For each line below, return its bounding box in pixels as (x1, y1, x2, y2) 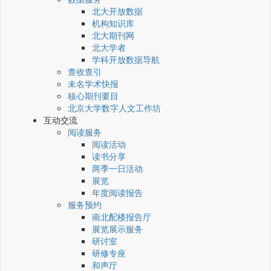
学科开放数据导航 (92, 53, 160, 66)
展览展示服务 (92, 223, 143, 235)
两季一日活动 (92, 162, 143, 175)
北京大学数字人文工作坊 (68, 102, 161, 114)
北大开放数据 (92, 5, 143, 18)
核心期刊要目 (68, 90, 119, 102)
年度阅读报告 (92, 186, 143, 199)
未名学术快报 (68, 77, 119, 90)
